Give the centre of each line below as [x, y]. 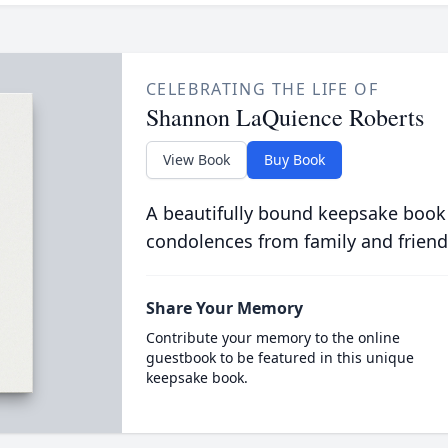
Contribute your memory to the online [272, 337]
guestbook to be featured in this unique [279, 357]
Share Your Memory [224, 308]
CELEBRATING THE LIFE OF [262, 89]
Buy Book [294, 159]
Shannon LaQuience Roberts [284, 117]
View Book [196, 159]
